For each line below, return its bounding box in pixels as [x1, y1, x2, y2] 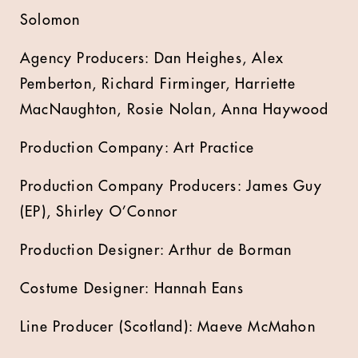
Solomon [20, 13, 81, 27]
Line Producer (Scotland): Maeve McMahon [20, 320, 316, 334]
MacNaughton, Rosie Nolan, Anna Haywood [20, 102, 329, 117]
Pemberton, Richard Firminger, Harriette [20, 77, 296, 91]
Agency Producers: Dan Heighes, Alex [20, 51, 284, 66]
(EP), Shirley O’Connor [20, 205, 178, 219]
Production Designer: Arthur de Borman [20, 243, 292, 257]
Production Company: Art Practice [20, 141, 255, 155]
